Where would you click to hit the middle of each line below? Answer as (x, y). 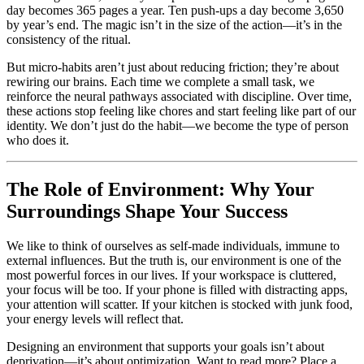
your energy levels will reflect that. (95, 319)
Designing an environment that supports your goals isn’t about (165, 347)
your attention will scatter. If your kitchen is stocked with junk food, (180, 305)
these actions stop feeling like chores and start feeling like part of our (181, 111)
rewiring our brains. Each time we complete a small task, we (160, 82)
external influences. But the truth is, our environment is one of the (174, 261)
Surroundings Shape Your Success (147, 212)
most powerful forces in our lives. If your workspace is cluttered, (171, 275)
